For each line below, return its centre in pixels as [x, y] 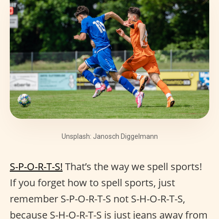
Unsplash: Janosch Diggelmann [109, 136]
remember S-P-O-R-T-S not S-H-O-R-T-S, [98, 199]
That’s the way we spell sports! [132, 166]
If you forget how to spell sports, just [92, 183]
